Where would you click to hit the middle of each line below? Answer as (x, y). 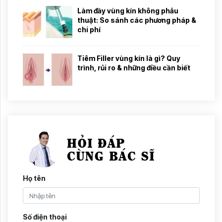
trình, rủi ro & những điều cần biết (134, 67)
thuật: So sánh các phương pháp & (137, 20)
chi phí (89, 29)
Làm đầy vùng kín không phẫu (128, 10)
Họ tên (34, 178)
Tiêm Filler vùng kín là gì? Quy (129, 58)
